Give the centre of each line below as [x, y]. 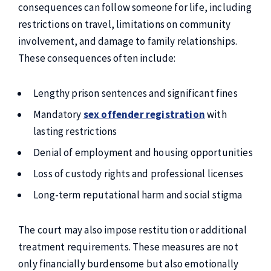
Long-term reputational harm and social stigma [138, 195]
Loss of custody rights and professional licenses [139, 174]
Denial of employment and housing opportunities [143, 152]
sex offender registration [144, 114]
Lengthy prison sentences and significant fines [135, 93]
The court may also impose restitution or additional [132, 230]
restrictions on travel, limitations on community [125, 24]
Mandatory [58, 114]
